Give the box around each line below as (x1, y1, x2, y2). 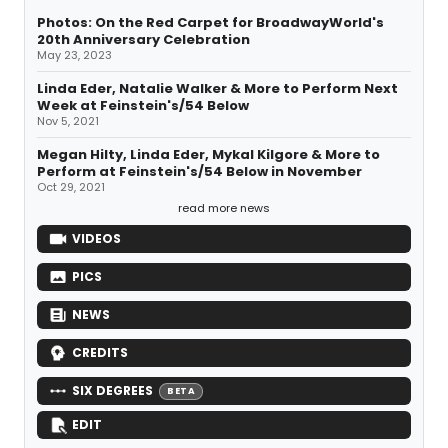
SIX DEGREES (72, 382, 153, 400)
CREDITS (72, 344, 128, 362)
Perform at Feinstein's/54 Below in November (37, 162, 362, 182)
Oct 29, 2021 (37, 179, 105, 196)
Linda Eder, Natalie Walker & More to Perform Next (37, 79, 398, 99)
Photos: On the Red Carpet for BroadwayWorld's (37, 13, 384, 33)
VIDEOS (72, 230, 121, 248)
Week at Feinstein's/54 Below (37, 96, 249, 116)
